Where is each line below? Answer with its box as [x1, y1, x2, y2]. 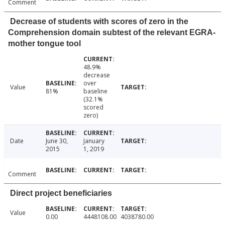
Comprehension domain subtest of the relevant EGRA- [8, 28, 215, 37]
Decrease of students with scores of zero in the [10, 17, 188, 26]
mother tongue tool [8, 39, 81, 48]
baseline [83, 87, 107, 96]
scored [83, 103, 103, 112]
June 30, [45, 137, 68, 146]
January [83, 137, 104, 146]
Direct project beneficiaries [10, 189, 112, 198]
